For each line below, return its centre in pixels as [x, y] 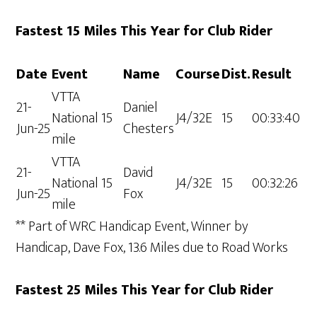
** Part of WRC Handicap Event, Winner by [132, 227]
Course [198, 75]
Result [272, 75]
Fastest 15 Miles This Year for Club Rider [144, 31]
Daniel [141, 108]
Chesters [149, 129]
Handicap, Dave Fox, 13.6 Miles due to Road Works [152, 248]
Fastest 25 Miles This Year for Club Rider [145, 290]
